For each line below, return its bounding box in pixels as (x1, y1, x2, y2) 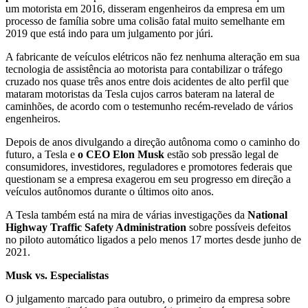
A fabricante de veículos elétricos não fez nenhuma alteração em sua (5, 51, 300, 63)
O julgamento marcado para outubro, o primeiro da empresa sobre (5, 293, 290, 305)
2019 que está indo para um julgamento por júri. (5, 27, 213, 40)
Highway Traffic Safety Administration (5, 221, 186, 234)
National (247, 209, 287, 221)
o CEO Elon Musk (78, 148, 164, 161)
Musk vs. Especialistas (5, 269, 109, 282)
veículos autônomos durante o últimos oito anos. (5, 186, 214, 198)
